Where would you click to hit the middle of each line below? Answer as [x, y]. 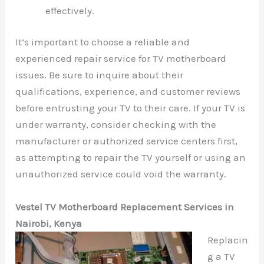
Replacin [227, 240]
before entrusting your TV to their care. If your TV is [131, 108]
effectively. [70, 10]
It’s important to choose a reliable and [103, 42]
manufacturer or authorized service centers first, [127, 141]
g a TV [221, 256]
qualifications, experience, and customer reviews [128, 92]
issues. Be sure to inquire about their [100, 75]
